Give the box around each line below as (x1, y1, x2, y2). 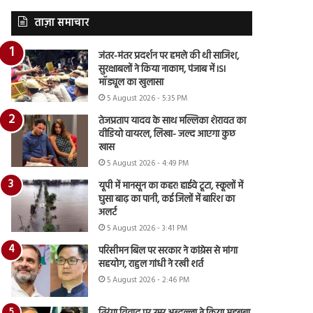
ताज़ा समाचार (34, 14, 89, 31)
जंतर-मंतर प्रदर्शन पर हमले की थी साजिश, (99, 48, 240, 64)
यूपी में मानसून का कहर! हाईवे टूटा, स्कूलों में (99, 177, 244, 194)
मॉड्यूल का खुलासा (99, 74, 164, 91)
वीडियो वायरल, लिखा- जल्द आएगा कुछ (99, 126, 236, 143)
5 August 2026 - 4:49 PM (107, 156, 189, 170)
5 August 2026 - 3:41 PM (107, 221, 188, 235)
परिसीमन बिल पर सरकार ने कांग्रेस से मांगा (99, 242, 238, 259)
